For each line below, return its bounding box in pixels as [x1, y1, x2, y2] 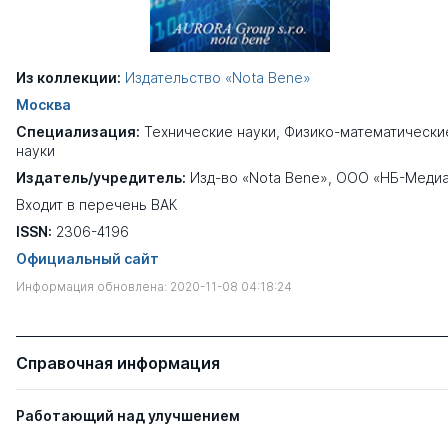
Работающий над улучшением [16, 406, 240, 424]
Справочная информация [16, 352, 220, 373]
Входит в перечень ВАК [16, 195, 177, 213]
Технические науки [144, 122, 276, 140]
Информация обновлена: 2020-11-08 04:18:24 [16, 278, 292, 294]
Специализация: [16, 122, 140, 140]
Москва [16, 95, 71, 113]
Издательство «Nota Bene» [125, 68, 311, 86]
